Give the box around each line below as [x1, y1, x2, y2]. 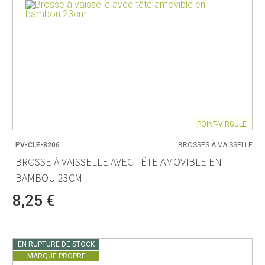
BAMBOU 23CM [15, 170, 82, 185]
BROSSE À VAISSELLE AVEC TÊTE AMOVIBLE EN [15, 154, 222, 169]
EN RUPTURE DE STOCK [18, 240, 95, 249]
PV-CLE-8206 [15, 141, 60, 150]
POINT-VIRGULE [197, 119, 247, 128]
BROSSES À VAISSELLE [178, 141, 253, 150]
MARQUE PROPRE [27, 252, 86, 261]
